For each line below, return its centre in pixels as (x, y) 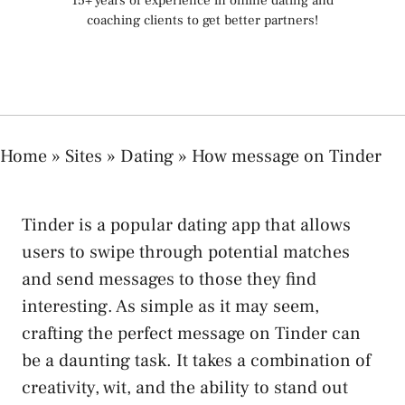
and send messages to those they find (169, 279)
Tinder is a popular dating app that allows (186, 225)
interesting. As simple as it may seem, (170, 306)
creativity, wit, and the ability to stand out (185, 387)
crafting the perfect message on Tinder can (191, 333)
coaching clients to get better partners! (202, 20)
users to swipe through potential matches (186, 252)
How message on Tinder (287, 156)
